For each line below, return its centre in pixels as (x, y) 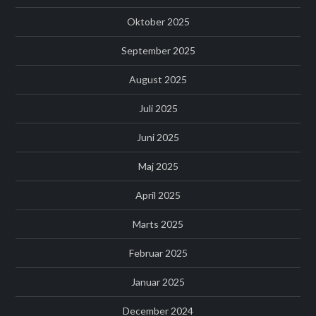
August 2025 (158, 80)
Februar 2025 (158, 253)
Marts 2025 (158, 224)
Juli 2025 (158, 109)
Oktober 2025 (158, 22)
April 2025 (158, 195)
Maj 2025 (158, 166)
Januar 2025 (158, 282)
